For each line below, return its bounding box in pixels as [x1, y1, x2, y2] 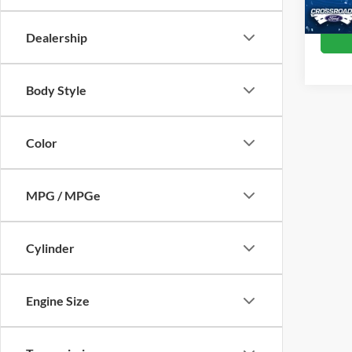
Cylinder [26, 240, 75, 255]
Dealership [26, 30, 87, 45]
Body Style [26, 82, 86, 97]
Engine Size [26, 293, 90, 308]
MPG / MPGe [26, 188, 101, 203]
